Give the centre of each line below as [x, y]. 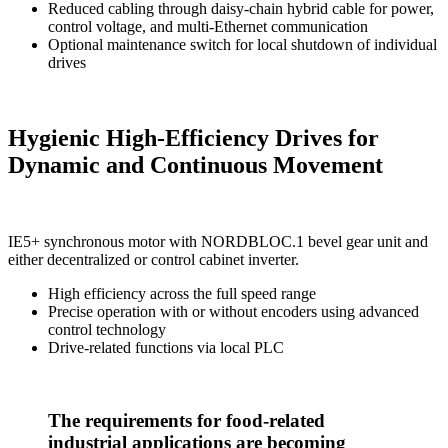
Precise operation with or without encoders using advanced [233, 312]
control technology [107, 330]
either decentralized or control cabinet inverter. [153, 260]
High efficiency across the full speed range [182, 294]
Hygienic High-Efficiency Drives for [193, 138]
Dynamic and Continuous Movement [195, 165]
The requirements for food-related [186, 421]
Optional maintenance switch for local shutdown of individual [242, 44]
